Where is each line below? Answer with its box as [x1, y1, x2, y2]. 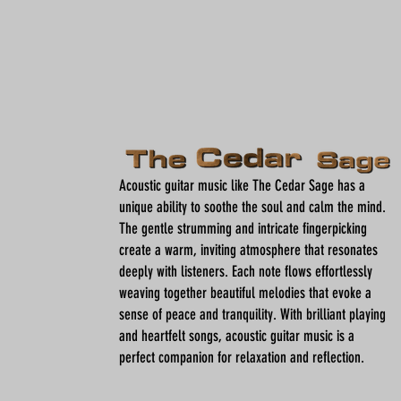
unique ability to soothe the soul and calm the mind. [119, 198, 386, 216]
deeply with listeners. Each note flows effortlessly [119, 262, 372, 280]
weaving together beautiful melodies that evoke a [119, 284, 371, 302]
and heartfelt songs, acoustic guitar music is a [119, 327, 354, 345]
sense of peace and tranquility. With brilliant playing [119, 305, 386, 323]
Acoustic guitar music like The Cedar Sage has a [119, 176, 365, 194]
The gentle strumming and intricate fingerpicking [119, 219, 367, 237]
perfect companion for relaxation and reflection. [119, 348, 364, 366]
